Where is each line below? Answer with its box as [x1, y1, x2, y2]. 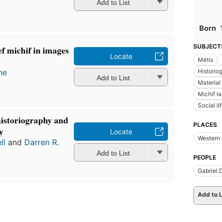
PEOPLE [193, 153, 216, 161]
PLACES [193, 120, 217, 128]
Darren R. [24, 137, 59, 148]
